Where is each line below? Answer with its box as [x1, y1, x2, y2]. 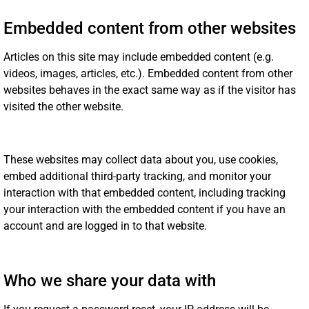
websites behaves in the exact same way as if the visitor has [3, 83, 296, 97]
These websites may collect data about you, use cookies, [3, 153, 278, 167]
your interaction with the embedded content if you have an [3, 203, 286, 217]
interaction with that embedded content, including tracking [3, 186, 286, 200]
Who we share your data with [3, 270, 216, 290]
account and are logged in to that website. [3, 219, 207, 233]
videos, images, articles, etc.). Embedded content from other [3, 67, 292, 81]
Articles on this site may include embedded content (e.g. [3, 50, 274, 64]
